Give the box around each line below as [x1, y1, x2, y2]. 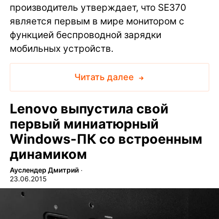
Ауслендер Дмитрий [10, 166, 79, 175]
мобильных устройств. [10, 43, 113, 55]
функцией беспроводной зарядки [10, 29, 161, 41]
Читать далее [74, 72, 136, 83]
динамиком [10, 146, 87, 163]
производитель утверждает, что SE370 [10, 2, 186, 14]
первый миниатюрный [10, 116, 159, 132]
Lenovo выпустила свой [10, 101, 169, 117]
